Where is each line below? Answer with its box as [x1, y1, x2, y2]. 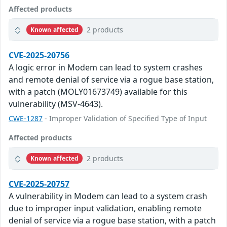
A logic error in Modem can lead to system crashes [9, 62, 203, 73]
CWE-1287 [9, 113, 43, 124]
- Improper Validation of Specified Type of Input [43, 113, 207, 124]
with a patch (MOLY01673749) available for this [9, 86, 187, 98]
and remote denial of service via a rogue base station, [9, 74, 214, 86]
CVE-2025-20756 [9, 50, 69, 61]
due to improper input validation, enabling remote [9, 203, 202, 214]
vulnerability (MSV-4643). [9, 98, 103, 110]
